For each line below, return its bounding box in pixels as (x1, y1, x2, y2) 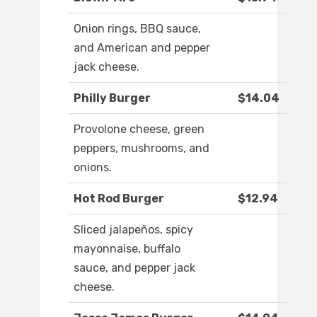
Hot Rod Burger (74, 192, 164, 206)
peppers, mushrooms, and (74, 142, 209, 156)
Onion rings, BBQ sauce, (74, 22, 201, 36)
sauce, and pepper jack (74, 261, 195, 275)
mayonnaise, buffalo (74, 242, 180, 256)
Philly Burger (74, 91, 151, 105)
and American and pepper (74, 41, 210, 55)
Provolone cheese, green (74, 122, 204, 137)
